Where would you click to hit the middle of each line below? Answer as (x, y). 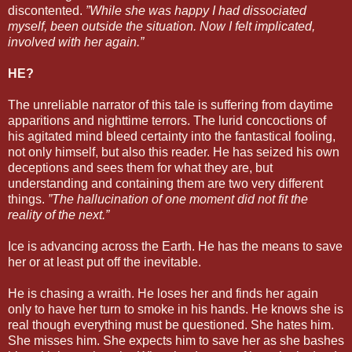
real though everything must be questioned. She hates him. (171, 325)
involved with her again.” (76, 42)
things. (28, 200)
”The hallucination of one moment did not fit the (178, 200)
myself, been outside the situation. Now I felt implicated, (161, 27)
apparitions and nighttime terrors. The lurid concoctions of (167, 121)
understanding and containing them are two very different (165, 184)
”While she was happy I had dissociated (196, 11)
